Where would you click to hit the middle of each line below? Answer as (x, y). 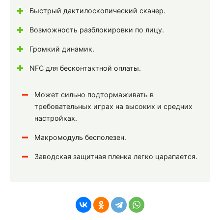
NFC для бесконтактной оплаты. (85, 68)
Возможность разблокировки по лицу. (97, 30)
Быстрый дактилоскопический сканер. (97, 11)
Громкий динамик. (62, 49)
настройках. (56, 118)
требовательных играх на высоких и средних (113, 107)
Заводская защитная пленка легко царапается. (116, 157)
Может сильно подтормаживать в (94, 95)
